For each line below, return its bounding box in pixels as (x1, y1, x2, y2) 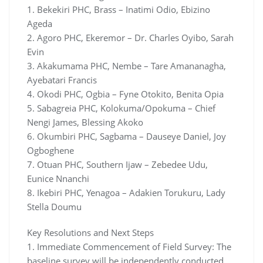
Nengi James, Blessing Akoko (27, 116, 143, 128)
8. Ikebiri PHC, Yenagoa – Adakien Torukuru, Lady (27, 186, 225, 198)
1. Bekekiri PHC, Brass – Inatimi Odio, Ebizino (27, 3, 210, 15)
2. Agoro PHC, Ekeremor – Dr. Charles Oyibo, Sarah (27, 31, 234, 43)
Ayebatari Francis (27, 73, 97, 86)
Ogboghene (27, 144, 74, 156)
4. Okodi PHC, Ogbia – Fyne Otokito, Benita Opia (27, 87, 224, 100)
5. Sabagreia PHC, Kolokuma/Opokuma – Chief (27, 102, 215, 114)
